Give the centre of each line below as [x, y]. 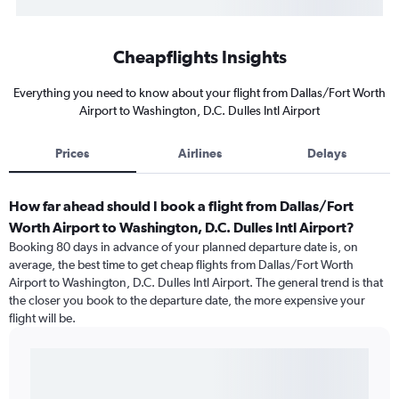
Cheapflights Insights [199, 57]
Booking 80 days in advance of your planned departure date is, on [183, 247]
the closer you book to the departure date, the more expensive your [187, 301]
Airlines [199, 154]
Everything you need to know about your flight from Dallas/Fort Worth [199, 93]
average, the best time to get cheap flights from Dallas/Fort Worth [181, 265]
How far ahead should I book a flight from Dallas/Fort [181, 206]
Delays [326, 154]
